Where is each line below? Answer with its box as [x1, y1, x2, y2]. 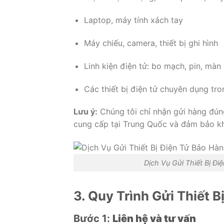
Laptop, [83, 15, 115, 25]
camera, [126, 38, 159, 48]
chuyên [159, 83, 189, 94]
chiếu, [102, 38, 127, 48]
